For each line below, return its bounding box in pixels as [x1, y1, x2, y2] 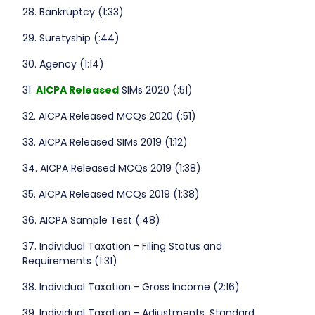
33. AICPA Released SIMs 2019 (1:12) [22, 135, 188, 150]
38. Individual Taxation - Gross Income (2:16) [22, 280, 240, 295]
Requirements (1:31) [22, 254, 117, 269]
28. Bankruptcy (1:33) [22, 5, 124, 20]
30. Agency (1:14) [22, 57, 104, 72]
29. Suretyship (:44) [22, 31, 120, 46]
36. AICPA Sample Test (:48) [22, 213, 160, 228]
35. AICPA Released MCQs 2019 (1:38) [22, 187, 200, 202]
